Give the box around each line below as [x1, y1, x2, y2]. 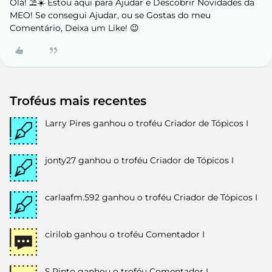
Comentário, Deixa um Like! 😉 [10, 22, 139, 33]
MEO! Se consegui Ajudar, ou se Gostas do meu [10, 10, 211, 21]
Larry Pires [45, 118, 90, 129]
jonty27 [45, 155, 76, 166]
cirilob [45, 229, 72, 240]
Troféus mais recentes [10, 93, 146, 108]
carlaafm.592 [45, 192, 100, 203]
